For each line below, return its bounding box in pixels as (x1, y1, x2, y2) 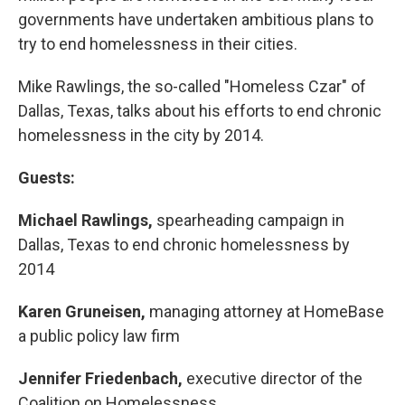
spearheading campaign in (153, 211, 344, 230)
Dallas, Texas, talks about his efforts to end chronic (18, 101, 381, 120)
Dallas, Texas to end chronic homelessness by (18, 235, 350, 254)
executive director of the (183, 369, 363, 388)
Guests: (18, 168, 75, 187)
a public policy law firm (18, 326, 180, 345)
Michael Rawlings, (18, 211, 153, 230)
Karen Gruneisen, (18, 302, 146, 321)
